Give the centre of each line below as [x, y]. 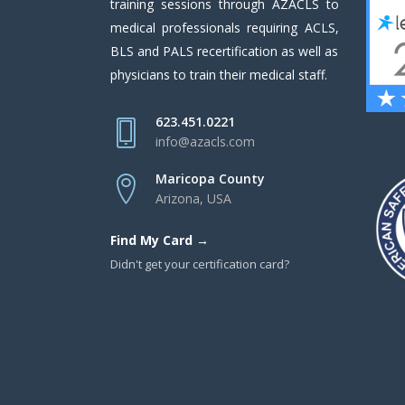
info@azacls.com [205, 142]
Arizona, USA [193, 199]
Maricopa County [210, 179]
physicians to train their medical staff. [219, 75]
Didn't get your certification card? [200, 264]
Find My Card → [160, 240]
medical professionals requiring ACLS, [225, 28]
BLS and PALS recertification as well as [225, 52]
